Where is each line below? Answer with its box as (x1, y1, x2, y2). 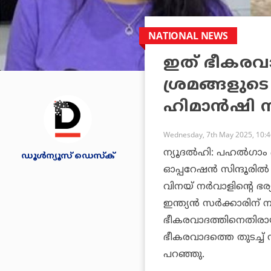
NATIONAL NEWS (148, 28, 228, 42)
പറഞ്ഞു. (163, 248, 204, 261)
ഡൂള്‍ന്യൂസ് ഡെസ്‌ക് (21, 151, 115, 162)
